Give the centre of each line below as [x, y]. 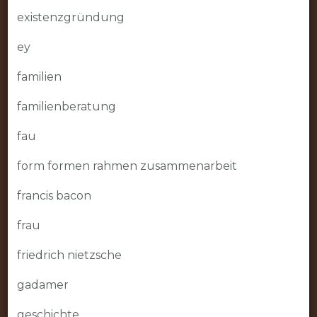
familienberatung [66, 107]
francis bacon [54, 196]
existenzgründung [70, 18]
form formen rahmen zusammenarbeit [127, 166]
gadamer [42, 285]
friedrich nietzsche [69, 255]
